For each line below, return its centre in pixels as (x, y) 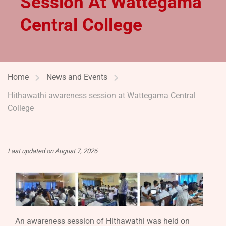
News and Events (77, 77)
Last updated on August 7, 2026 (52, 151)
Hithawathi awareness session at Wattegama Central (102, 96)
